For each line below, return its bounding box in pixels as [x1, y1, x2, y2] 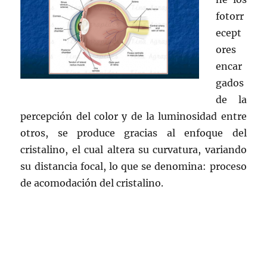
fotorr [216, 10, 244, 22]
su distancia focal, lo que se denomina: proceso [20, 160, 247, 172]
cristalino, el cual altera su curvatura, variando [20, 143, 247, 156]
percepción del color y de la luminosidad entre [20, 110, 247, 122]
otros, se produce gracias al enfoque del [20, 126, 247, 139]
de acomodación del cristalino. [20, 176, 164, 189]
